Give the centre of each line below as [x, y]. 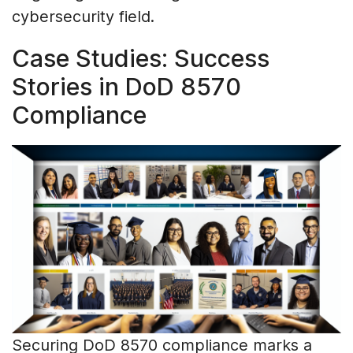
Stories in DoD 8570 [126, 86]
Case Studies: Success [141, 58]
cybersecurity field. [83, 16]
